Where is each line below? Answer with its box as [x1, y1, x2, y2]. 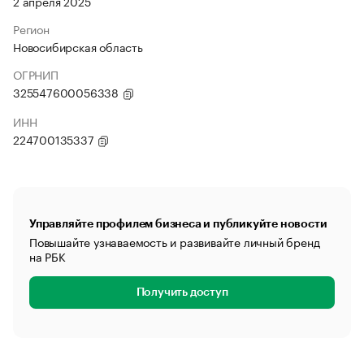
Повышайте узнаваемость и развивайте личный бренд [29, 232, 320, 250]
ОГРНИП [13, 65, 58, 83]
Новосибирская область [13, 37, 143, 55]
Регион [13, 19, 50, 37]
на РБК [29, 247, 66, 265]
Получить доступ [136, 287, 228, 298]
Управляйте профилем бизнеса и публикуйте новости [29, 218, 327, 229]
